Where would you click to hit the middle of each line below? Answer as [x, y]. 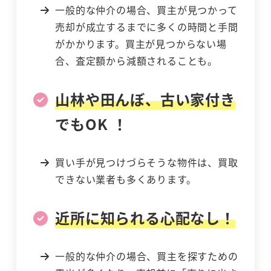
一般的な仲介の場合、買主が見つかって [146, 10]
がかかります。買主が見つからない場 [141, 44]
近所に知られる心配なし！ [145, 217]
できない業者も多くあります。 [126, 179]
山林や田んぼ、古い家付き [145, 99]
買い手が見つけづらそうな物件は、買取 [147, 162]
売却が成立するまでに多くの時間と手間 [147, 27]
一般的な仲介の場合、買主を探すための [147, 256]
